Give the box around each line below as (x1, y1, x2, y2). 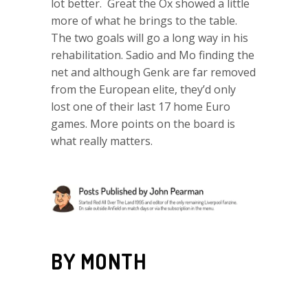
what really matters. (51, 133, 153, 148)
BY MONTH (51, 247, 146, 274)
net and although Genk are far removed (51, 64, 256, 80)
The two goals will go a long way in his (51, 30, 248, 45)
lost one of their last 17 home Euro (51, 98, 230, 114)
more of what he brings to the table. (51, 12, 237, 28)
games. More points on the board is (51, 115, 235, 131)
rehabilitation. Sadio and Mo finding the (51, 47, 254, 63)
